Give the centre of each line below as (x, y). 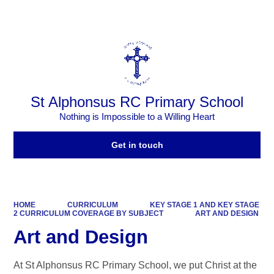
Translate (237, 15)
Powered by (172, 15)
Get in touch (137, 145)
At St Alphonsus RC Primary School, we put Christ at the (135, 265)
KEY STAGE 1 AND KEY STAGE (204, 205)
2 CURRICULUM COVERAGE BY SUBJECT (89, 213)
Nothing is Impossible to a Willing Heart (137, 117)
